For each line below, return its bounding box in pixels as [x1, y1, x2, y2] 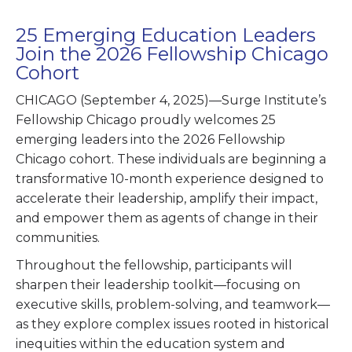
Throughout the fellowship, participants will [16, 258, 292, 273]
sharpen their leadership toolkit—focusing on [16, 277, 300, 292]
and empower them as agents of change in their [16, 211, 318, 225]
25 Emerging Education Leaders [16, 24, 316, 46]
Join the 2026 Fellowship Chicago [16, 42, 328, 65]
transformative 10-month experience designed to [16, 171, 324, 186]
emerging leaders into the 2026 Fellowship [16, 132, 285, 147]
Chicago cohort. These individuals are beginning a [16, 152, 326, 167]
